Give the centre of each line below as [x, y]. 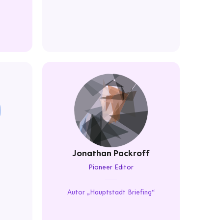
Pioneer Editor [111, 167]
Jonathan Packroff [111, 153]
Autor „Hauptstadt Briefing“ [111, 192]
